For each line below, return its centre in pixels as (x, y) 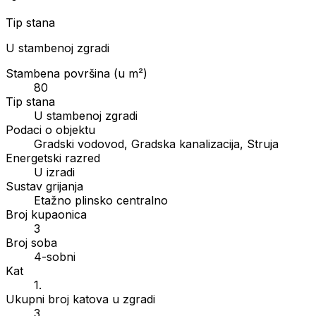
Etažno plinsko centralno (101, 200)
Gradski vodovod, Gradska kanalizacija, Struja (156, 144)
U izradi (54, 172)
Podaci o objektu (50, 129)
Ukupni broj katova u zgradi (80, 299)
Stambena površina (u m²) (77, 73)
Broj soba (31, 242)
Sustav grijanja (44, 186)
